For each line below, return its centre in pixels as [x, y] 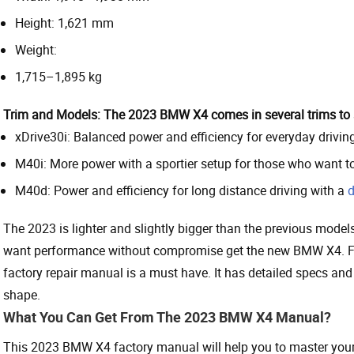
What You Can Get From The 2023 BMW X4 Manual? [167, 316]
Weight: [36, 49]
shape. [22, 294]
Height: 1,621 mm [64, 23]
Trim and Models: [52, 114]
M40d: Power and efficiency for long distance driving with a [181, 190]
